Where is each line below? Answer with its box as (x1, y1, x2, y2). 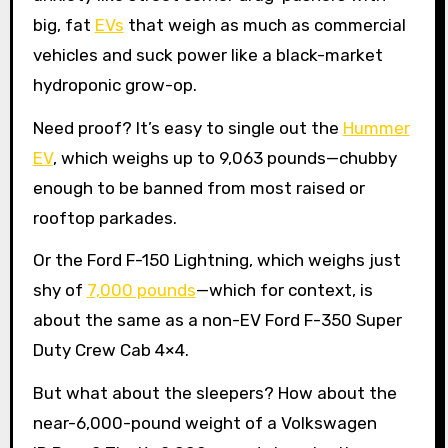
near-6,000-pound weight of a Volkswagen (32, 413, 377, 434)
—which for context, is (195, 280, 373, 301)
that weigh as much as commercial (123, 14, 406, 35)
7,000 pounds (86, 280, 196, 301)
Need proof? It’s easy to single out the (32, 117, 343, 138)
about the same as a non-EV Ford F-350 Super (32, 310, 402, 331)
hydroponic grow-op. (32, 74, 197, 95)
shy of (32, 280, 87, 301)
